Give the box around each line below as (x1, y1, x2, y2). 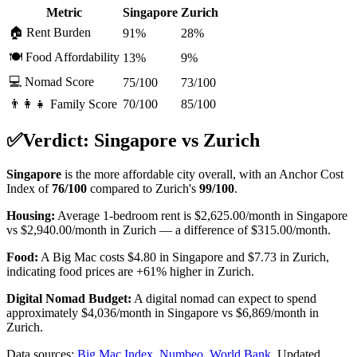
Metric (46, 6, 82, 20)
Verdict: (22, 130, 94, 151)
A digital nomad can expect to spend (131, 292, 316, 306)
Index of (6, 182, 49, 196)
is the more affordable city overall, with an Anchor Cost (61, 167, 343, 182)
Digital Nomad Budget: (6, 292, 131, 306)
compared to (87, 182, 155, 196)
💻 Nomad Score (9, 75, 94, 89)
